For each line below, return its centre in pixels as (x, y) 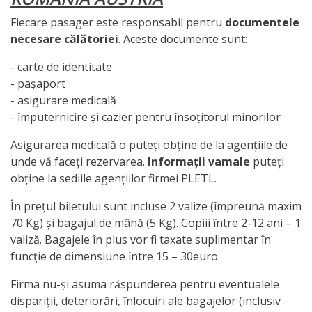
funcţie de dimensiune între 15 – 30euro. (115, 256)
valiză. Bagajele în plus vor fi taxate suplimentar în (141, 239)
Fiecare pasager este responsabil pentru (118, 22)
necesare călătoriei (64, 39)
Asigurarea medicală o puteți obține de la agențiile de (149, 145)
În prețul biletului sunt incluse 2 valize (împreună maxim (156, 206)
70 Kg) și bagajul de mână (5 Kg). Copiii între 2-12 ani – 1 (156, 223)
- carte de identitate (61, 67)
